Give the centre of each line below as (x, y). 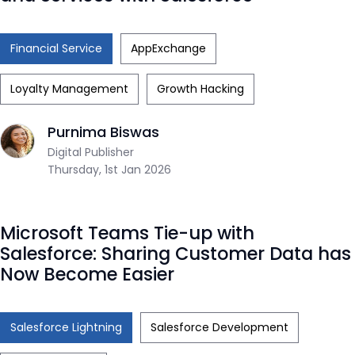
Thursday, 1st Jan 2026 (109, 169)
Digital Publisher (91, 152)
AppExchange (168, 48)
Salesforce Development (219, 328)
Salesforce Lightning (66, 328)
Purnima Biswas (103, 132)
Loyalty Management (69, 88)
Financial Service (56, 48)
